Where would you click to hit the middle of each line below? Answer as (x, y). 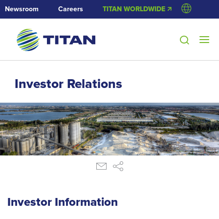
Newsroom (22, 9)
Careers (71, 9)
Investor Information (63, 202)
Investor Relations (68, 85)
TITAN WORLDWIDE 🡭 (137, 9)
